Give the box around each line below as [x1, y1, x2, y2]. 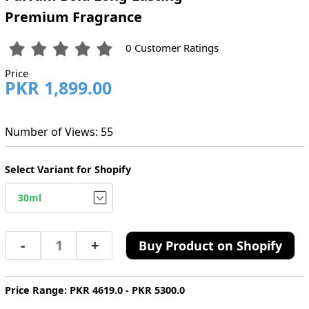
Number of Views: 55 [4, 123, 113, 139]
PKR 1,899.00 [4, 76, 112, 100]
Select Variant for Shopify [4, 163, 131, 177]
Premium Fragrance [4, 8, 142, 27]
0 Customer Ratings [126, 41, 219, 55]
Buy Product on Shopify [139, 237, 283, 255]
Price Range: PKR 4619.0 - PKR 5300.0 [4, 283, 185, 297]
